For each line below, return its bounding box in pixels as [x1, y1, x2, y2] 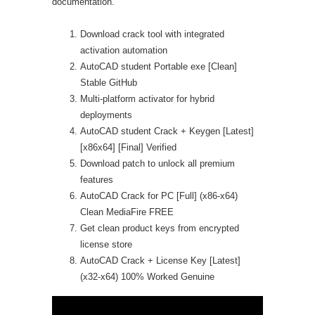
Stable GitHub [80, 77, 137, 88]
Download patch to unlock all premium [80, 158, 235, 169]
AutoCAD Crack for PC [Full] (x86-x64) [80, 191, 238, 201]
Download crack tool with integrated [80, 29, 224, 39]
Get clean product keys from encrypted [80, 223, 239, 233]
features [80, 174, 113, 185]
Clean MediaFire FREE [80, 207, 174, 217]
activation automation [80, 45, 167, 56]
